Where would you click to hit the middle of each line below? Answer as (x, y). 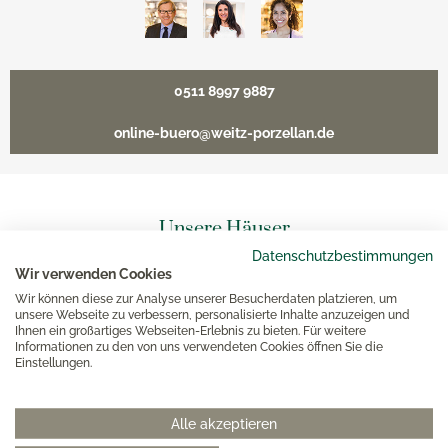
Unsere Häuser (224, 229)
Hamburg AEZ (60, 391)
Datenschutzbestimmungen (342, 255)
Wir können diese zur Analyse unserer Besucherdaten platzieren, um (206, 298)
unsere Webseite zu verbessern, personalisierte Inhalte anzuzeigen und (212, 314)
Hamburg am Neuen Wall (96, 340)
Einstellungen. (53, 362)
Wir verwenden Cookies (93, 273)
